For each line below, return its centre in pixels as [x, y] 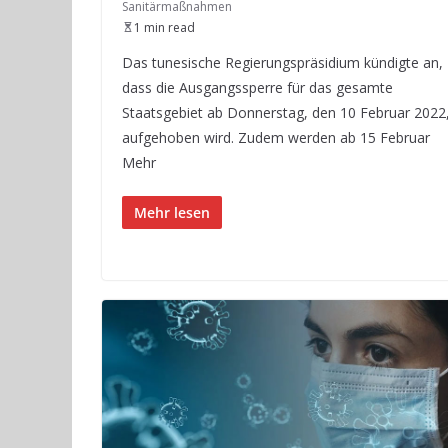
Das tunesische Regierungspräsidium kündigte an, [282, 62]
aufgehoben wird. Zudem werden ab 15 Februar [276, 137]
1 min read [164, 27]
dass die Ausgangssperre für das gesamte [257, 87]
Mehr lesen [172, 212]
